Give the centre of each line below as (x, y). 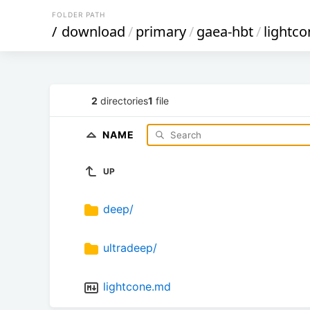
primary (161, 31)
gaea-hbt (225, 31)
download (93, 31)
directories (123, 100)
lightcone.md (137, 287)
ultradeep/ (130, 248)
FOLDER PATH (79, 15)
